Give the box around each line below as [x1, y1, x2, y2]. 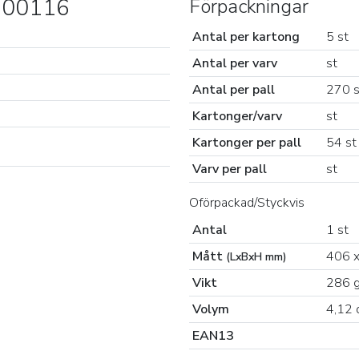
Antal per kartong [192, 28, 300, 46]
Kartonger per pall [192, 134, 301, 151]
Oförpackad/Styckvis [189, 194, 305, 212]
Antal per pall [192, 81, 275, 99]
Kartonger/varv [192, 107, 282, 125]
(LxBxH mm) [226, 249, 287, 264]
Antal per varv [192, 54, 277, 72]
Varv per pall [192, 160, 267, 178]
